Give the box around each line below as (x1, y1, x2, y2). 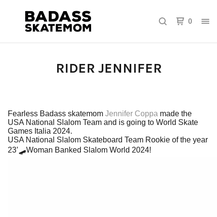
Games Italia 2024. (8, 127, 72, 135)
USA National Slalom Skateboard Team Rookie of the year (8, 136, 208, 144)
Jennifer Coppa (105, 109, 160, 118)
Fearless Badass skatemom (8, 109, 105, 118)
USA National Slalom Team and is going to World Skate (8, 118, 198, 126)
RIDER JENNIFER (55, 60, 162, 76)
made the (160, 109, 192, 118)
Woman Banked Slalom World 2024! (26, 146, 151, 154)
